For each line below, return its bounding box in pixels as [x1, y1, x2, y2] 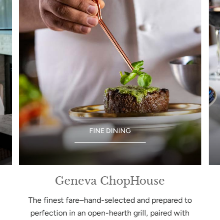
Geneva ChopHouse [55, 174, 165, 188]
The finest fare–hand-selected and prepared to [28, 195, 192, 205]
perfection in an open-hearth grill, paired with [30, 208, 190, 218]
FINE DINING [89, 126, 131, 135]
